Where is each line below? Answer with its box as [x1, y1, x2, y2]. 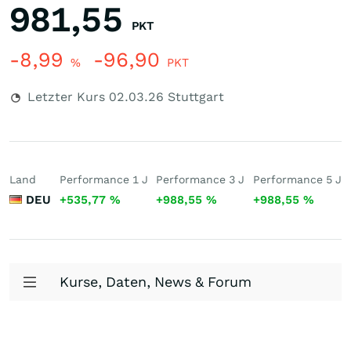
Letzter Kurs [24, 89, 109, 104]
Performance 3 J [156, 173, 245, 186]
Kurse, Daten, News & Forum [60, 273, 251, 290]
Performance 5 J [252, 173, 342, 186]
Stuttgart [164, 89, 224, 104]
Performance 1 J [59, 173, 148, 186]
